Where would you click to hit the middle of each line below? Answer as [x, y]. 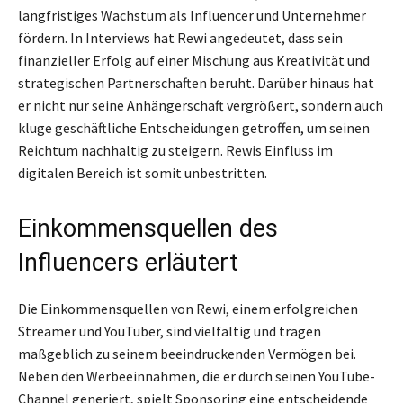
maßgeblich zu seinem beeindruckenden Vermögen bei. [187, 354]
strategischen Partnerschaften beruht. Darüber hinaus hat [196, 83]
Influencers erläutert [128, 263]
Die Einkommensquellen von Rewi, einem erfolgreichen [188, 309]
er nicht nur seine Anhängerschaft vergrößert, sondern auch [201, 106]
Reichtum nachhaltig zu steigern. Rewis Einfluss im [175, 151]
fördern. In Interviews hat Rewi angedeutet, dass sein [180, 38]
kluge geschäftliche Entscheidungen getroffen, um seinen [194, 128]
